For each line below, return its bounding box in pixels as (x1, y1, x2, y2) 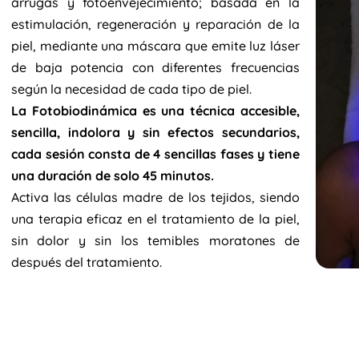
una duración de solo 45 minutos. (10, 167, 214, 184)
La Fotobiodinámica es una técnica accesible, (10, 103, 300, 119)
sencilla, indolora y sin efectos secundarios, (10, 124, 300, 140)
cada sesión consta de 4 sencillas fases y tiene (10, 146, 300, 162)
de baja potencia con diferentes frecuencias (10, 59, 300, 75)
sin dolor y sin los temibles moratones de (10, 232, 300, 248)
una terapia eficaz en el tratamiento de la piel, (10, 211, 300, 227)
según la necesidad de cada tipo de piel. (10, 81, 252, 97)
